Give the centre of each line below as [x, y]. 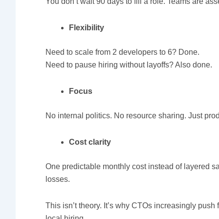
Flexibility [87, 27]
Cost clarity [90, 142]
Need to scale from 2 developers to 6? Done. [123, 52]
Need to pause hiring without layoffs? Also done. [129, 65]
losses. [58, 179]
